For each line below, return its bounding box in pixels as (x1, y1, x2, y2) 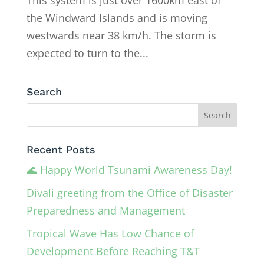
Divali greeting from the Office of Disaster (26, 185, 233, 200)
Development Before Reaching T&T (26, 243, 200, 258)
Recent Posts (26, 143, 95, 156)
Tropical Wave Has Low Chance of (26, 226, 194, 240)
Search (26, 85, 62, 98)
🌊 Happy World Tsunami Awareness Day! (26, 162, 232, 177)
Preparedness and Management (26, 203, 185, 217)
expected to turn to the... (26, 45, 148, 60)
